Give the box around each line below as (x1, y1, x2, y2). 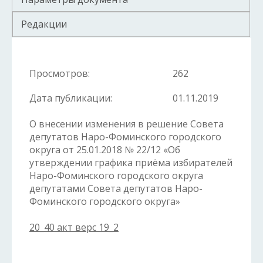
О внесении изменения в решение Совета (29, 117, 224, 131)
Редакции (21, 18, 67, 31)
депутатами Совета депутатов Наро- (29, 182, 203, 195)
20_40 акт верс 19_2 (29, 221, 119, 234)
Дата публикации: (29, 92, 112, 105)
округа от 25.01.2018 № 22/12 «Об (29, 143, 180, 157)
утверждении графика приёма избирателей (29, 156, 232, 170)
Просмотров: (29, 67, 90, 80)
